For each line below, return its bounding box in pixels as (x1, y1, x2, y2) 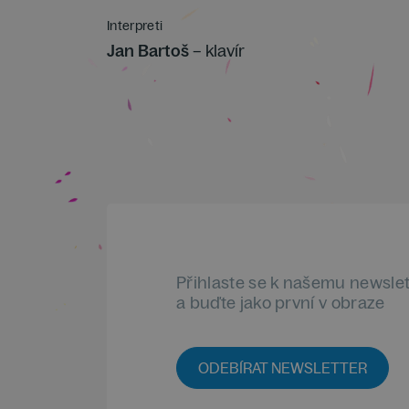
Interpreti (107, 17, 163, 34)
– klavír (189, 40, 245, 61)
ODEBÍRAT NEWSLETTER (198, 359, 367, 377)
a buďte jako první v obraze (176, 292, 385, 313)
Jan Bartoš (107, 40, 189, 61)
